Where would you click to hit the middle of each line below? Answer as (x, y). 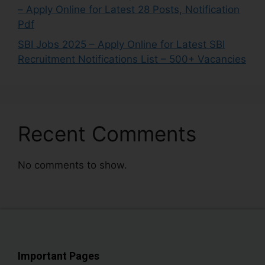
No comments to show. (72, 165)
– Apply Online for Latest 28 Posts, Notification (129, 10)
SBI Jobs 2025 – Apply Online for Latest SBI (121, 44)
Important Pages (59, 256)
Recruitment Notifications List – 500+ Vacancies (132, 59)
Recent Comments (107, 133)
